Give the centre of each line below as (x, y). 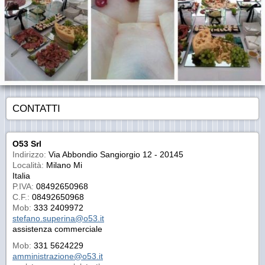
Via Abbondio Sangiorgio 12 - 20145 (115, 154)
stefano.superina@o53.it (58, 218)
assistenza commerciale (57, 229)
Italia (21, 176)
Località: (28, 165)
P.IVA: (24, 186)
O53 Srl (27, 144)
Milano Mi (63, 165)
